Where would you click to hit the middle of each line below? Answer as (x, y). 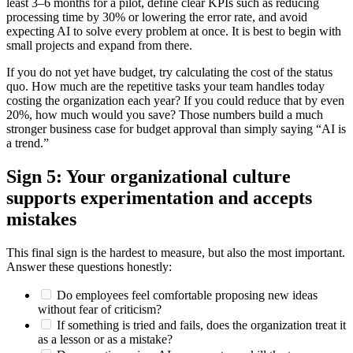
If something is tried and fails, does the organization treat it (200, 325)
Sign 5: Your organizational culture (149, 177)
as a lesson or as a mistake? (105, 339)
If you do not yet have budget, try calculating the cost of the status (169, 72)
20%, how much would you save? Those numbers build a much (165, 115)
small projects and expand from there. (99, 46)
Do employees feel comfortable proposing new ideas (186, 295)
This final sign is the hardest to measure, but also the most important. (176, 252)
